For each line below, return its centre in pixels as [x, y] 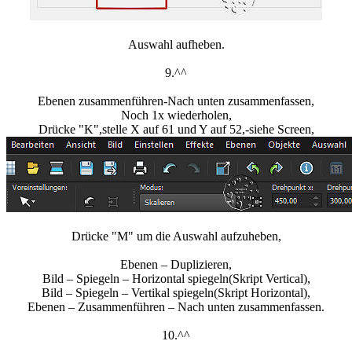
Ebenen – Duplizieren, [176, 265]
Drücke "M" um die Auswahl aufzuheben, [176, 236]
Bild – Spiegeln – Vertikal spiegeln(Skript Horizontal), [176, 293]
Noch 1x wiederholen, [176, 115]
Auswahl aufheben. [176, 45]
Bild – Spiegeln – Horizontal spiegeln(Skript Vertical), [176, 279]
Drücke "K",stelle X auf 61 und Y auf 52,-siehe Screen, [176, 130]
